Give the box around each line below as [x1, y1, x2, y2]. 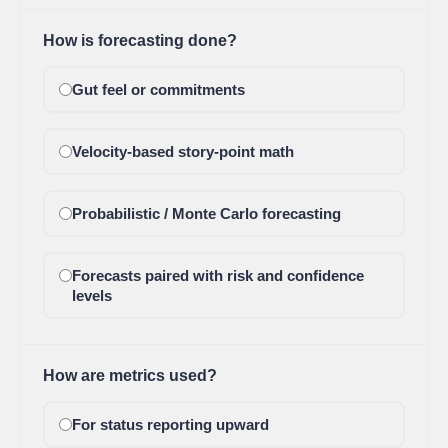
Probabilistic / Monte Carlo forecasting [71, 205, 341, 222]
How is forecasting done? [43, 32, 237, 49]
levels [71, 287, 112, 304]
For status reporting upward [71, 416, 269, 433]
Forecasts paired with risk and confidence [71, 267, 364, 284]
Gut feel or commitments [71, 81, 245, 98]
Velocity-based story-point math [71, 143, 294, 160]
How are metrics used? [43, 367, 217, 384]
